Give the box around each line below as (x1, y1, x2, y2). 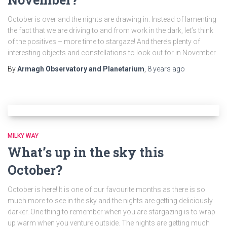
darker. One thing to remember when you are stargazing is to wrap (8, 208, 215, 216)
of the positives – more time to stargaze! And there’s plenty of (8, 37, 200, 46)
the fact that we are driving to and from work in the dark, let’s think (8, 26, 213, 34)
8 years (147, 65, 171, 73)
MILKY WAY (8, 132, 39, 139)
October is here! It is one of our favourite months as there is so (8, 185, 205, 194)
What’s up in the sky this (8, 144, 164, 161)
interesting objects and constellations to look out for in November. (8, 49, 217, 57)
